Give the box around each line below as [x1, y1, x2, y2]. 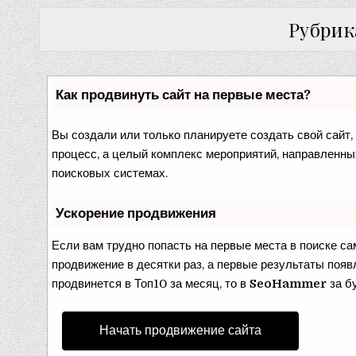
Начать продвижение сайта [99, 323, 262, 338]
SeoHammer [250, 276, 327, 291]
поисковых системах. [52, 165, 168, 180]
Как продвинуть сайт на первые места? [56, 87, 311, 103]
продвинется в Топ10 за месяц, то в [52, 276, 250, 291]
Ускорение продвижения [56, 205, 217, 221]
